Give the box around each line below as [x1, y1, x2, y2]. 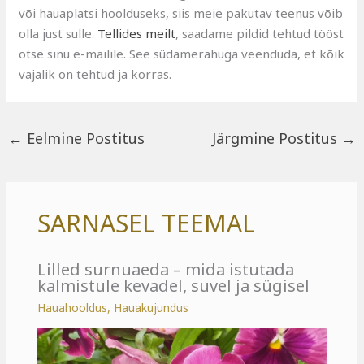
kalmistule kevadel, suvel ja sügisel [37, 274, 310, 297]
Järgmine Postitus [211, 128, 341, 148]
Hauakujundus [113, 299, 188, 315]
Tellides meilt [97, 24, 176, 41]
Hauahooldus [37, 299, 107, 315]
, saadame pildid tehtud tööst [175, 24, 344, 41]
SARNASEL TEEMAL [37, 206, 255, 240]
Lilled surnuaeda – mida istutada [37, 258, 294, 280]
